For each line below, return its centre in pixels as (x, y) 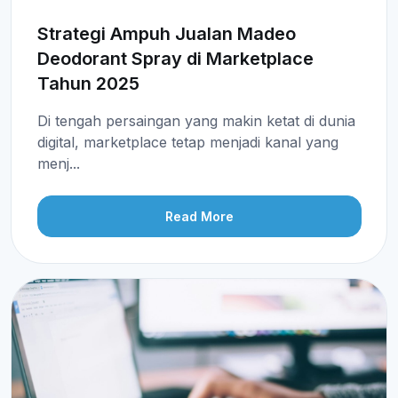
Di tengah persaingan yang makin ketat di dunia (196, 120)
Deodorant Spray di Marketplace (175, 58)
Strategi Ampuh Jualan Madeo (166, 33)
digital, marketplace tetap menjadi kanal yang (187, 142)
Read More (199, 217)
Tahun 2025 (88, 83)
